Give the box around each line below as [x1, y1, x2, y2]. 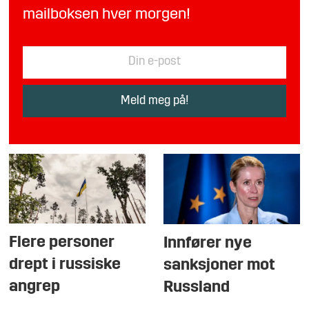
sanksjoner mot [163, 257, 276, 275]
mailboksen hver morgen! [23, 7, 191, 23]
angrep [9, 279, 61, 296]
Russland [163, 279, 230, 297]
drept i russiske [9, 257, 121, 274]
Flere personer [9, 235, 115, 252]
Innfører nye [163, 235, 252, 252]
